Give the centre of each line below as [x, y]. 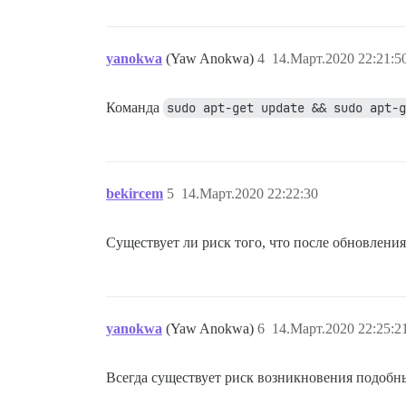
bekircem [135, 193]
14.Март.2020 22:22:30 [250, 193]
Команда [135, 107]
